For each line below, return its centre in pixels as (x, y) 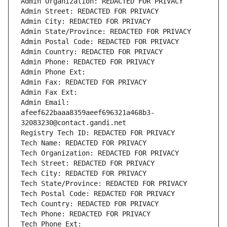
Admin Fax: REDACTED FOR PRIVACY (84, 82)
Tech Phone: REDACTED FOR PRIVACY (86, 214)
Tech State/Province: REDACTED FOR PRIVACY (104, 184)
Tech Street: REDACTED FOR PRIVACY (88, 163)
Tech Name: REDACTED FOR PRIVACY (84, 143)
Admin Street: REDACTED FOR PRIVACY (90, 11)
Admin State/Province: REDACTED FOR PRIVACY (106, 32)
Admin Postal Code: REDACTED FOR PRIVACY (100, 42)
